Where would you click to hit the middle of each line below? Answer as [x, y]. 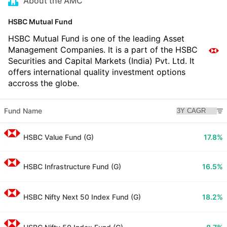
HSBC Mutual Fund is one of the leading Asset [96, 39]
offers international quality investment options [97, 72]
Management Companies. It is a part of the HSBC [103, 50]
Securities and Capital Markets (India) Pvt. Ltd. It [101, 61]
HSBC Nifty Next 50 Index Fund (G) [82, 197]
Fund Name [23, 111]
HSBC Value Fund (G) [59, 137]
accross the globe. [44, 83]
